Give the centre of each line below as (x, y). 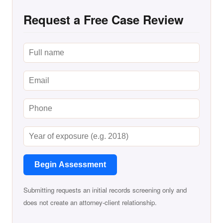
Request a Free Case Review (104, 19)
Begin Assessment (70, 164)
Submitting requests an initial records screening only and (105, 190)
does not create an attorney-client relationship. (90, 202)
